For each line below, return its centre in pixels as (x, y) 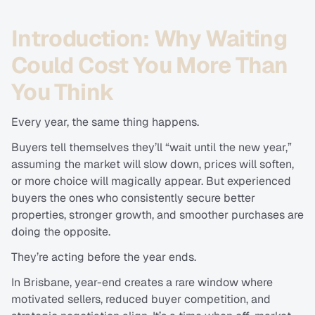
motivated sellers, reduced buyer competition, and (141, 300)
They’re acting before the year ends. (104, 257)
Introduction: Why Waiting (149, 39)
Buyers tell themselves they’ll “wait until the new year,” (152, 148)
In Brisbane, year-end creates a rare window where (142, 283)
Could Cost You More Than (150, 65)
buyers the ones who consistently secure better (133, 198)
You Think (63, 92)
